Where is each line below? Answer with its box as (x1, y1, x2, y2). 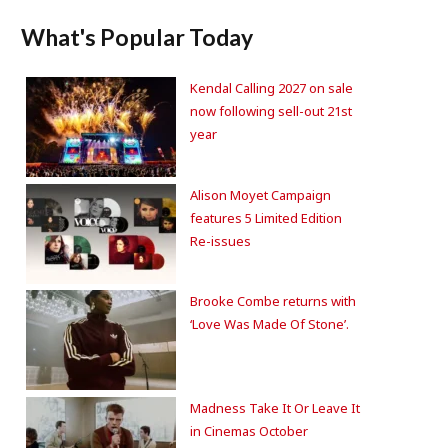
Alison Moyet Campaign (190, 185, 331, 204)
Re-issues (190, 231, 251, 250)
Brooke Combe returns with (190, 292, 356, 310)
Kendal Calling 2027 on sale (190, 79, 353, 97)
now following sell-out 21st (190, 102, 352, 120)
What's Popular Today (21, 23, 253, 51)
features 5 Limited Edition (190, 208, 342, 227)
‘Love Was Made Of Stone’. (190, 315, 349, 333)
